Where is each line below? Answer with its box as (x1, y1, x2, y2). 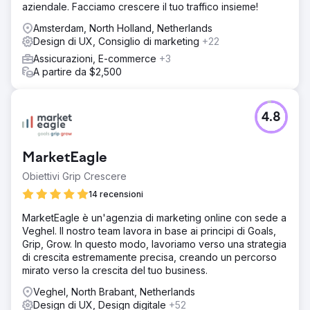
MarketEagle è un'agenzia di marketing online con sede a (22, 212, 286, 224)
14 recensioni (89, 189, 143, 199)
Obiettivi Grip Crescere (22, 170, 127, 182)
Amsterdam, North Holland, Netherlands (33, 22, 212, 34)
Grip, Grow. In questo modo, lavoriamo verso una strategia (22, 238, 286, 250)
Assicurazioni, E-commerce (33, 53, 159, 64)
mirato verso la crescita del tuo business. (22, 264, 208, 276)
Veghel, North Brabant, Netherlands (33, 286, 195, 298)
